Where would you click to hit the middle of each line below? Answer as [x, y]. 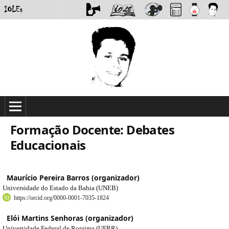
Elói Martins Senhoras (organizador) [70, 218]
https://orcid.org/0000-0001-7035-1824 [61, 198]
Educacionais [48, 145]
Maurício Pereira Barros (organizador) [73, 177]
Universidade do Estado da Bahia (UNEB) [60, 188]
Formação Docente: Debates [92, 129]
